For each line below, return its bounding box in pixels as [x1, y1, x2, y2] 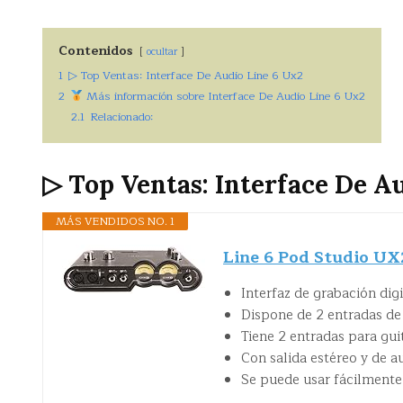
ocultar [147, 43, 177, 60]
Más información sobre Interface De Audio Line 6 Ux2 [83, 87, 366, 105]
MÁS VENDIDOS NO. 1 [56, 211, 175, 230]
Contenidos [58, 40, 132, 61]
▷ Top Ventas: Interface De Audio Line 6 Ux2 [68, 67, 303, 85]
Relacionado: [90, 108, 153, 126]
